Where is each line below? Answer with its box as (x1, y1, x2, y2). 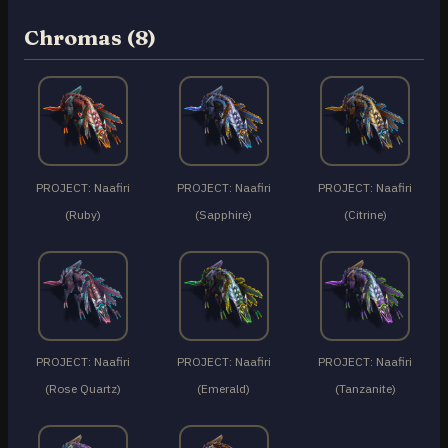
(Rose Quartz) (44, 380, 121, 396)
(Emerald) (197, 380, 251, 396)
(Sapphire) (195, 206, 253, 222)
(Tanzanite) (334, 380, 396, 396)
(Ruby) (64, 206, 101, 222)
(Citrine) (343, 206, 387, 222)
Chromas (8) (24, 25, 156, 51)
